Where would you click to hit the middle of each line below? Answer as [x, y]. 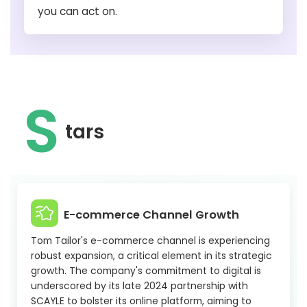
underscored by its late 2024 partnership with [139, 286]
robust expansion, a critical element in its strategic [151, 256]
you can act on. [77, 12]
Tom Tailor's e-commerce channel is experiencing [150, 241]
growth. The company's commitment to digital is [146, 271]
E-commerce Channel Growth [151, 215]
